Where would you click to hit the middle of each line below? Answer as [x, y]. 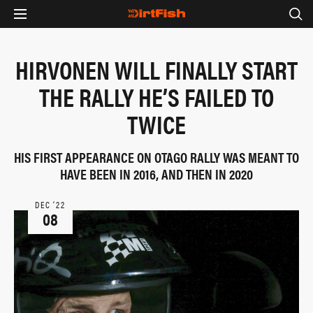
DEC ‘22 [50, 204]
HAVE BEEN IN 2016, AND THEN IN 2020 [156, 174]
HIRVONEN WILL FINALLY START [156, 69]
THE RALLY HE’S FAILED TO [156, 96]
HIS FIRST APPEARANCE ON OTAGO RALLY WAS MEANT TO [156, 157]
